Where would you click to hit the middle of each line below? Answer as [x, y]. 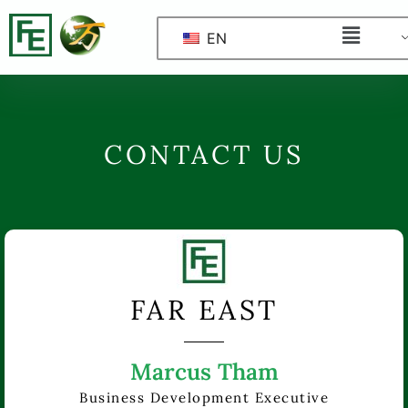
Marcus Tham [204, 372]
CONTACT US [204, 155]
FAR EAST [204, 310]
